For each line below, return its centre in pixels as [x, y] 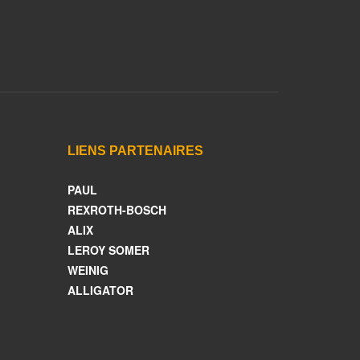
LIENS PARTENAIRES [135, 151]
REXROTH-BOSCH [117, 210]
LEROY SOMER [108, 250]
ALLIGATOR [100, 290]
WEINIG [88, 270]
